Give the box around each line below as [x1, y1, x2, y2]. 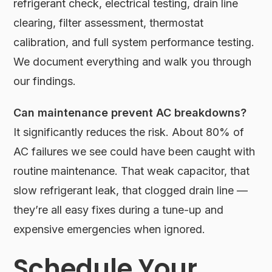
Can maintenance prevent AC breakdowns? [13, 106, 247, 120]
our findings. [13, 75, 76, 88]
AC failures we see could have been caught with [13, 145, 256, 158]
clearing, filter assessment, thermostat [13, 16, 204, 30]
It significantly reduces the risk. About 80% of [13, 126, 245, 139]
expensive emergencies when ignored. [13, 223, 206, 236]
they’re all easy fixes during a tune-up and [13, 203, 224, 217]
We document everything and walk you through [13, 55, 252, 69]
